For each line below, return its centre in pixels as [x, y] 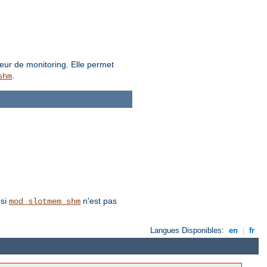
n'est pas [99, 201]
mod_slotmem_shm [45, 201]
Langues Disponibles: [189, 230]
